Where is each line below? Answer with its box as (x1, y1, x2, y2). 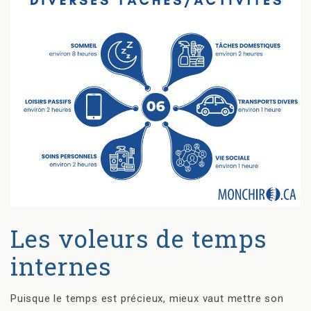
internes (10, 249, 112, 282)
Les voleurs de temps (10, 221, 267, 254)
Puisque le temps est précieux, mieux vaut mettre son (10, 292, 284, 305)
